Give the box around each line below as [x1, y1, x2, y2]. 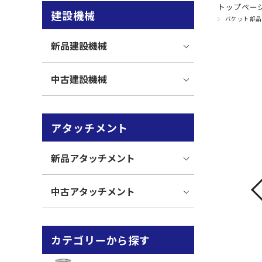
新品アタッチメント [51, 151, 135, 165]
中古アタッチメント [51, 184, 135, 198]
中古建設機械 [51, 72, 107, 86]
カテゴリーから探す [51, 232, 151, 247]
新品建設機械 [51, 39, 107, 53]
